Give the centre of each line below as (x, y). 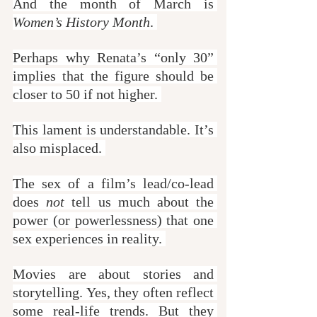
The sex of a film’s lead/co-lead (113, 183)
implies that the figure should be (113, 75)
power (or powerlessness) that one (113, 220)
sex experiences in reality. (89, 238)
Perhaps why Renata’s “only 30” (113, 57)
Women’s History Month (81, 22)
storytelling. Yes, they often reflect (113, 292)
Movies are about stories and (113, 273)
